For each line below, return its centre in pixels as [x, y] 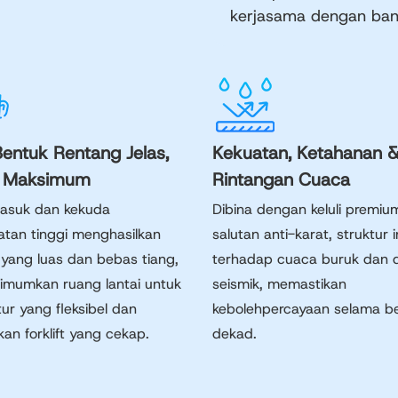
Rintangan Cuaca [281, 179]
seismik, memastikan [279, 284]
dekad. [235, 334]
